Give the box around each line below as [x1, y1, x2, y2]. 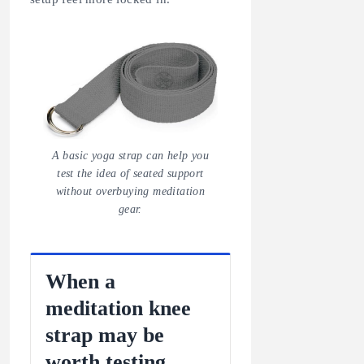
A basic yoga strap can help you [51, 149, 210, 162]
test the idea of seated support [57, 167, 204, 180]
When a [45, 268, 115, 293]
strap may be [45, 322, 164, 347]
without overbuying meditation [55, 184, 206, 197]
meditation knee [45, 295, 191, 320]
